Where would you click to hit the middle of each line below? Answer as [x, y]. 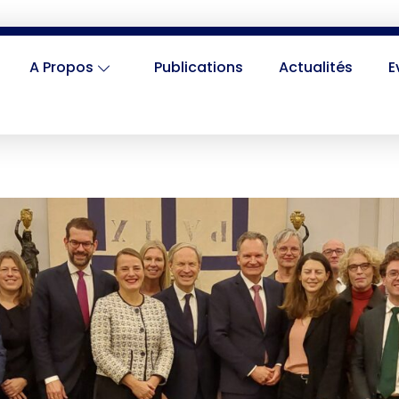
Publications [198, 67]
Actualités [315, 67]
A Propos [61, 67]
